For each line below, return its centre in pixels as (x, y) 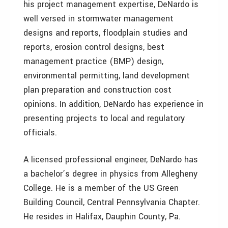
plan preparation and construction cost (97, 90)
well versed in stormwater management (98, 19)
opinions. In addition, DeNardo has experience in (113, 104)
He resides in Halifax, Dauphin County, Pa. (102, 217)
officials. (40, 133)
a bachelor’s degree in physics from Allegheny (110, 174)
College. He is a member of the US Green (101, 188)
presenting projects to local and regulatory (104, 118)
